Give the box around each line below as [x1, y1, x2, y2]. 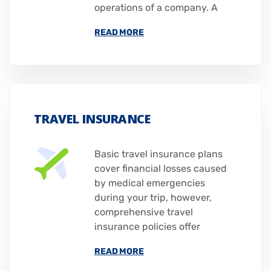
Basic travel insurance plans [94, 148, 223, 160]
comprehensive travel [94, 206, 193, 218]
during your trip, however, [94, 192, 212, 204]
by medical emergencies [94, 177, 205, 189]
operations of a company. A [94, 2, 218, 14]
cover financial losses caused [94, 163, 227, 175]
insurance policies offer [94, 221, 200, 233]
